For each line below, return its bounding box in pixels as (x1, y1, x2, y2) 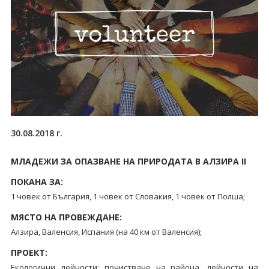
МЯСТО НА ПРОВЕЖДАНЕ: (10, 211, 122, 223)
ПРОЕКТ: (10, 246, 47, 258)
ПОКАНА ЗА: (10, 175, 63, 187)
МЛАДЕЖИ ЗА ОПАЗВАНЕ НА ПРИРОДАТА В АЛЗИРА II (10, 155, 246, 167)
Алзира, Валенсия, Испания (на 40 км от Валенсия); (10, 226, 202, 237)
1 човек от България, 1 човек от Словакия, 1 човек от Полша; (10, 190, 245, 202)
